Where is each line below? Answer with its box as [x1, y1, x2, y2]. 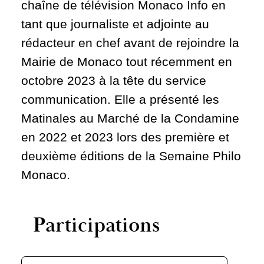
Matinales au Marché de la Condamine [21, 111, 239, 125]
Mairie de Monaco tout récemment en [21, 54, 232, 68]
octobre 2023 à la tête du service [21, 73, 206, 87]
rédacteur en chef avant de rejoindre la [21, 35, 239, 49]
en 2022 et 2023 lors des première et [21, 130, 229, 144]
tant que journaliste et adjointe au [21, 16, 209, 31]
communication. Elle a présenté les [21, 92, 219, 106]
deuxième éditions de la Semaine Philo [21, 148, 241, 163]
